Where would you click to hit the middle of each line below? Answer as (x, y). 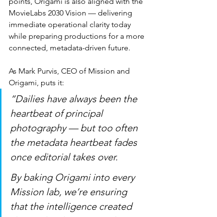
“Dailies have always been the (75, 99)
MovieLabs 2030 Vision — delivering (71, 13)
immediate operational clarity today (71, 24)
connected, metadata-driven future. (70, 47)
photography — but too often (75, 128)
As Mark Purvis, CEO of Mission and (70, 71)
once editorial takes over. (64, 157)
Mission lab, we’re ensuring (70, 192)
